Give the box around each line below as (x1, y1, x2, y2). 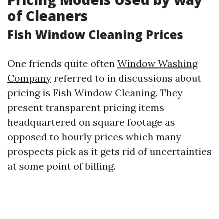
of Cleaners (7, 6, 88, 25)
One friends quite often (7, 57, 117, 69)
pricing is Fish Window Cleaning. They (7, 87, 183, 99)
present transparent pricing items (7, 101, 164, 113)
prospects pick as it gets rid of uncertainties (7, 145, 212, 157)
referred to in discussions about (51, 72, 201, 84)
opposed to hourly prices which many (7, 131, 181, 143)
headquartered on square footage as (7, 116, 175, 128)
